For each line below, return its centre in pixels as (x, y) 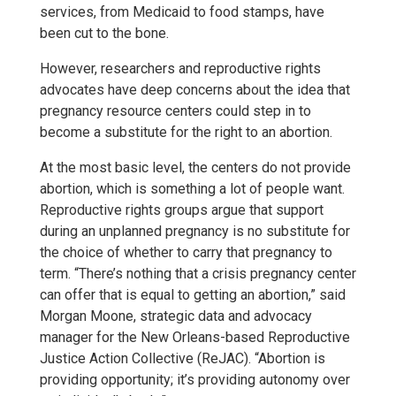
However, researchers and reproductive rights (180, 69)
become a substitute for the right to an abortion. (186, 132)
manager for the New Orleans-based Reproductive (195, 337)
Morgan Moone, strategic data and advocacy (176, 316)
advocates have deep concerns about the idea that (195, 90)
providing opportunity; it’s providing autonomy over (195, 380)
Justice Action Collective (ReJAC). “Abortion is (183, 358)
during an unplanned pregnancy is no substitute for (195, 231)
